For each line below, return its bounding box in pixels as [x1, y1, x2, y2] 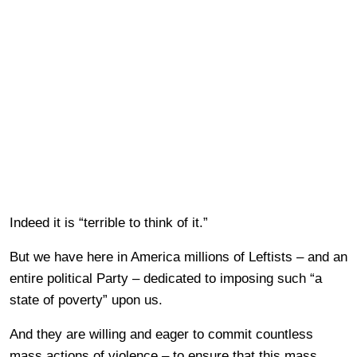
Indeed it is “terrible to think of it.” [10, 214, 208, 230]
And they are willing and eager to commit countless [10, 326, 313, 342]
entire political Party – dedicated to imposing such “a [10, 270, 322, 286]
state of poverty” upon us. [10, 292, 163, 308]
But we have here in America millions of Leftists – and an [10, 249, 347, 265]
